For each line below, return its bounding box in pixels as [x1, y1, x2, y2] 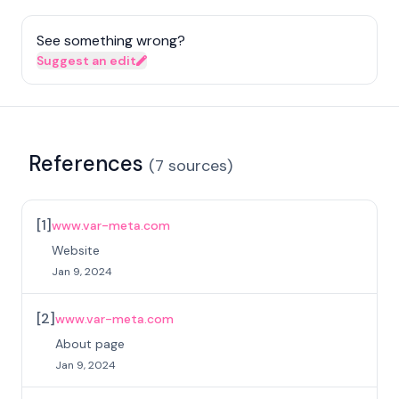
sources [168, 155, 227, 176]
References [28, 150, 143, 177]
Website [52, 242, 100, 258]
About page [55, 336, 125, 352]
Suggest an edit [37, 53, 136, 69]
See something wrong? [37, 31, 185, 50]
